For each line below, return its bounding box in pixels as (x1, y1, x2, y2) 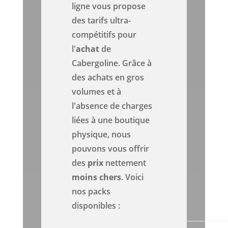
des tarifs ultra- (72, 15, 131, 26)
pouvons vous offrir (72, 143, 150, 155)
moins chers (72, 172, 122, 183)
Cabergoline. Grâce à (72, 58, 152, 69)
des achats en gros (72, 72, 145, 83)
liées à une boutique (72, 115, 150, 126)
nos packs (72, 186, 111, 197)
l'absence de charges (72, 100, 153, 112)
